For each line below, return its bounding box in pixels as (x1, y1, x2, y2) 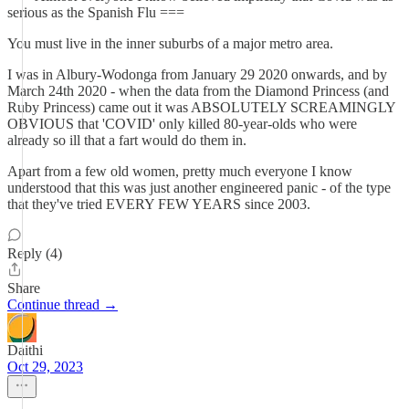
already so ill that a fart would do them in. (7, 132, 246, 148)
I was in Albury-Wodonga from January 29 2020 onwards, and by (7, 67, 387, 82)
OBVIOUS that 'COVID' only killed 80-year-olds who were (7, 116, 357, 131)
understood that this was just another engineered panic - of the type (7, 180, 391, 195)
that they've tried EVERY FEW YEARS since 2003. (7, 196, 310, 212)
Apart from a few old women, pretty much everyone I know (7, 163, 352, 179)
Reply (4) (7, 246, 62, 261)
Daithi (7, 342, 43, 358)
